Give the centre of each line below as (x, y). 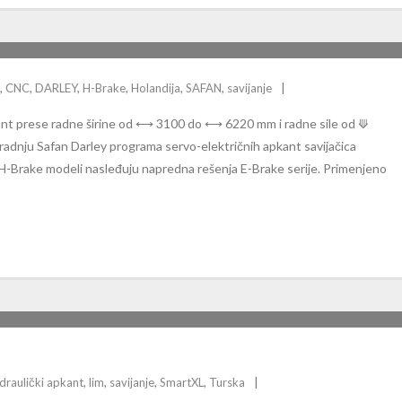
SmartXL (182, 382)
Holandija (156, 88)
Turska (227, 382)
